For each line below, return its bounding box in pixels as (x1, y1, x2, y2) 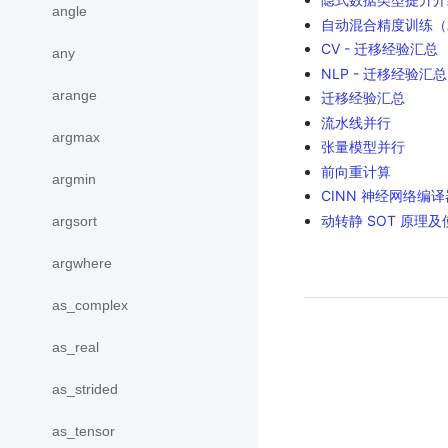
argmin (52, 171, 96, 187)
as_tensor (52, 423, 115, 439)
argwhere (52, 255, 112, 271)
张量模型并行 (320, 138, 405, 155)
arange (52, 87, 97, 103)
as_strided (52, 381, 118, 397)
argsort (52, 213, 97, 229)
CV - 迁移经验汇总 (320, 40, 438, 57)
